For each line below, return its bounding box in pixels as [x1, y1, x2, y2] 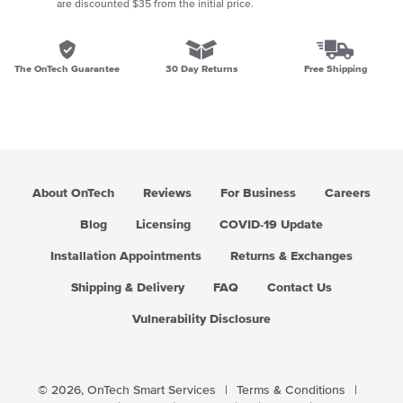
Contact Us [267, 282, 332, 294]
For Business [220, 187, 296, 200]
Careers [325, 187, 371, 200]
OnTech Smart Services [86, 384, 216, 397]
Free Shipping [304, 64, 368, 74]
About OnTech [32, 187, 114, 200]
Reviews [143, 187, 192, 200]
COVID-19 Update [219, 219, 323, 231]
